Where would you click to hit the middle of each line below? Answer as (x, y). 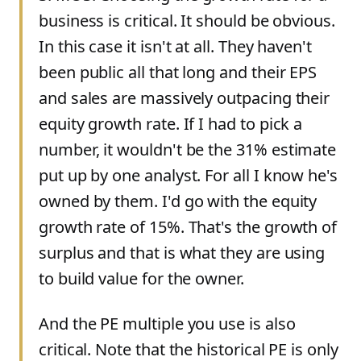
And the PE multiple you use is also (167, 324)
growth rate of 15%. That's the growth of (188, 227)
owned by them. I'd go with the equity (178, 201)
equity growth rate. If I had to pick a (171, 124)
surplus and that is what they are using (182, 253)
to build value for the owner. (141, 278)
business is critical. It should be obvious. (187, 21)
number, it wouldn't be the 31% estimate (188, 149)
